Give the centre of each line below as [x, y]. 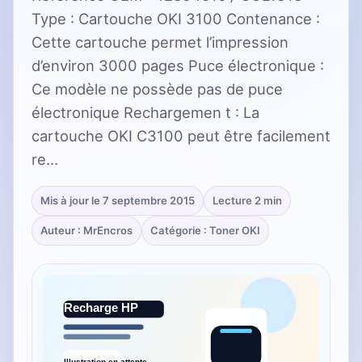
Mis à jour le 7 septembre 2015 [118, 200]
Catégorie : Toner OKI [205, 230]
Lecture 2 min [247, 200]
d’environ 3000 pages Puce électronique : [178, 65]
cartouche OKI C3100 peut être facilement [181, 135]
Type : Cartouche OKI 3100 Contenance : [176, 18]
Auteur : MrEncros [86, 230]
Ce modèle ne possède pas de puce [157, 88]
